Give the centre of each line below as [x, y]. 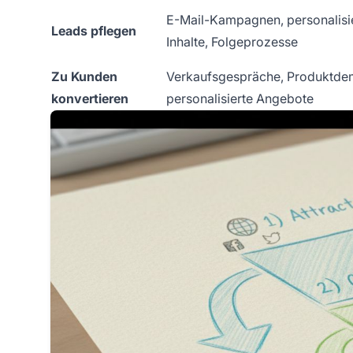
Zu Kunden [84, 76]
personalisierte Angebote [240, 98]
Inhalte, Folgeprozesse [232, 41]
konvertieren [90, 98]
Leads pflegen [94, 30]
